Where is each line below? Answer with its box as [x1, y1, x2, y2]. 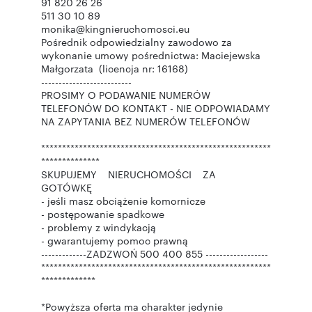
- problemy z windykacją [41, 220, 156, 234]
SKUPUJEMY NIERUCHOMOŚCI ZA [41, 167, 224, 181]
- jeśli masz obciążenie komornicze [41, 194, 205, 208]
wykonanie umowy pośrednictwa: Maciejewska [41, 48, 260, 62]
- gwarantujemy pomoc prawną [41, 233, 188, 247]
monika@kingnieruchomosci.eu [41, 22, 189, 36]
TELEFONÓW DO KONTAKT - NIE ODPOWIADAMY [41, 101, 270, 115]
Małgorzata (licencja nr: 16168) [41, 61, 188, 75]
